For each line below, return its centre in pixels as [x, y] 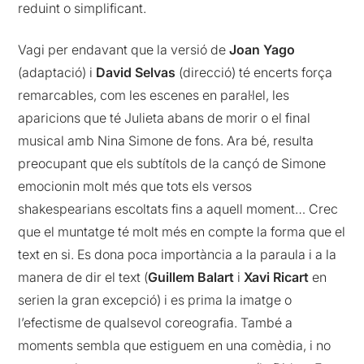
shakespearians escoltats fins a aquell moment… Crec [178, 208]
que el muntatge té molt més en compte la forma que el [182, 231]
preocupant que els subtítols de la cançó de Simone [172, 163]
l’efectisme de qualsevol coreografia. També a [156, 322]
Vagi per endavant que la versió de [122, 49]
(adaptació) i [57, 72]
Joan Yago [261, 49]
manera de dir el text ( [83, 277]
